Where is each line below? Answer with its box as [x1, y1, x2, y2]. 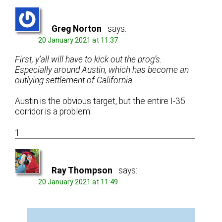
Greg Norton [52, 24, 102, 34]
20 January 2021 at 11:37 [38, 36, 118, 45]
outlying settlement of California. [15, 75, 135, 85]
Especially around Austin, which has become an [15, 64, 189, 75]
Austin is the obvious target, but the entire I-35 [15, 96, 186, 106]
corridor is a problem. [15, 107, 92, 116]
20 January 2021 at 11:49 [38, 178, 118, 186]
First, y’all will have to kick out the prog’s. [15, 54, 163, 64]
